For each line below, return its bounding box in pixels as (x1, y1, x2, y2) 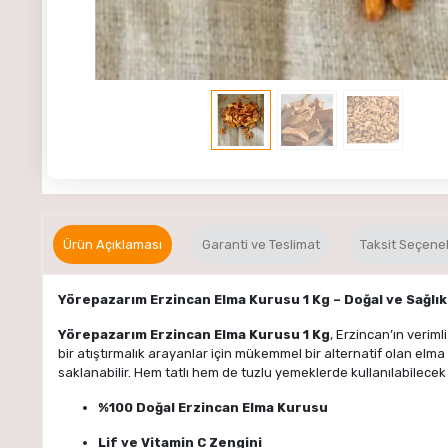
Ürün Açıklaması (63, 236, 162, 252)
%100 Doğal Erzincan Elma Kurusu (98, 399, 328, 415)
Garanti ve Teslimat (202, 236, 320, 252)
